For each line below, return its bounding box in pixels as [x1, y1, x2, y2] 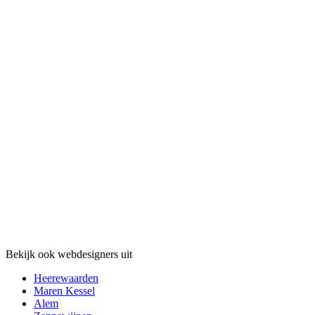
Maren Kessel [34, 285, 95, 297]
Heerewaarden [34, 272, 98, 285]
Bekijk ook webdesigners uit [6, 248, 132, 261]
